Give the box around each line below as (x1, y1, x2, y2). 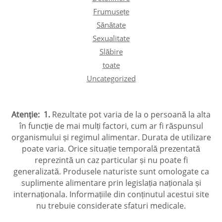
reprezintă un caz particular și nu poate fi (34, 154, 188, 166)
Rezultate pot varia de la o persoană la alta (50, 109, 211, 120)
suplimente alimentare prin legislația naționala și (21, 177, 201, 188)
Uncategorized (86, 73, 136, 83)
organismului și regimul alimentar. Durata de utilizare (11, 131, 211, 143)
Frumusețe (93, 6, 129, 16)
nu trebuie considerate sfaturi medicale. (36, 200, 186, 211)
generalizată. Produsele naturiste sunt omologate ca (13, 166, 209, 177)
